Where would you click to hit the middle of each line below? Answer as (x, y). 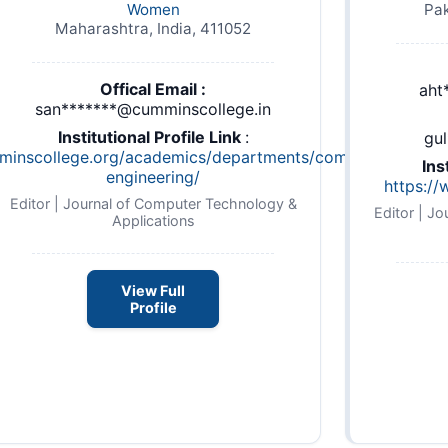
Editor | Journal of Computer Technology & (153, 203)
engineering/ (153, 176)
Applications (153, 220)
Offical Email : (153, 88)
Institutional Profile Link (151, 136)
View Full (153, 291)
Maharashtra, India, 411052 (153, 28)
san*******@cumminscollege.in (153, 108)
